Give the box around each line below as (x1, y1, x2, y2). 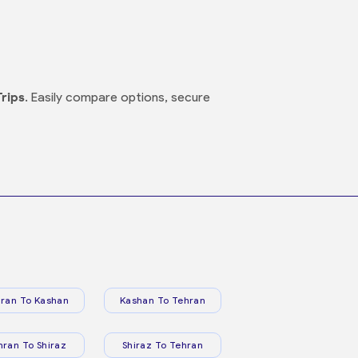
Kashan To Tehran (119, 294, 206, 306)
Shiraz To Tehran (121, 339, 204, 351)
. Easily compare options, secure (25, 89, 210, 105)
